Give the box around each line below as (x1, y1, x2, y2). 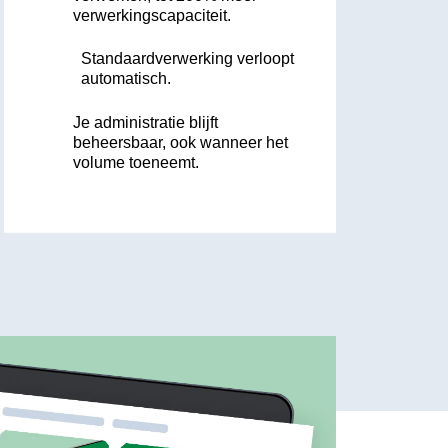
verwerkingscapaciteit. (72, 6, 231, 24)
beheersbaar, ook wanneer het (73, 133, 289, 151)
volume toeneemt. (73, 153, 200, 171)
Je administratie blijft (73, 113, 219, 131)
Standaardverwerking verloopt (81, 50, 295, 68)
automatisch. (81, 70, 172, 88)
